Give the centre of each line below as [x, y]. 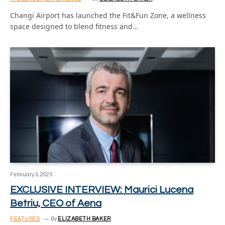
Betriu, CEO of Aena [56, 203]
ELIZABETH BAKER [84, 218]
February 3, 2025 [31, 174]
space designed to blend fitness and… [74, 26]
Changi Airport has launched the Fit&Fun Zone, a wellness [108, 15]
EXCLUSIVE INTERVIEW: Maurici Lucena [102, 190]
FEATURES [25, 218]
